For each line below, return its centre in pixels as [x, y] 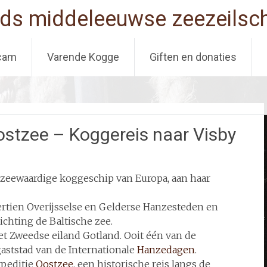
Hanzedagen [166, 250]
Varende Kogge [83, 57]
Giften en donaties [193, 57]
